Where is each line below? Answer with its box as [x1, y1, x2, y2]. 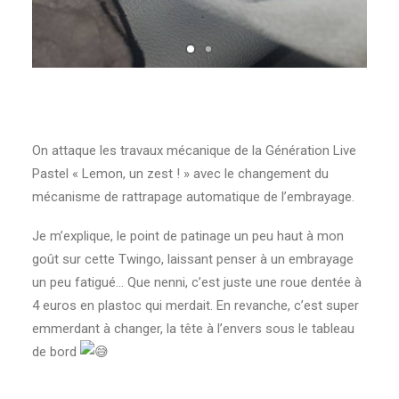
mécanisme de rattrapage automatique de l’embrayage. [32, 189, 354, 206]
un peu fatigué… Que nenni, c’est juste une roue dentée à [32, 274, 362, 291]
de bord [32, 344, 80, 361]
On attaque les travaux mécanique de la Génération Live [32, 142, 356, 159]
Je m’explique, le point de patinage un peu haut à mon [32, 228, 344, 245]
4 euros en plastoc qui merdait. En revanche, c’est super [32, 297, 359, 314]
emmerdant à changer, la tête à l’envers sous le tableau [32, 321, 354, 338]
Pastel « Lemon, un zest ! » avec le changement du [32, 166, 329, 183]
